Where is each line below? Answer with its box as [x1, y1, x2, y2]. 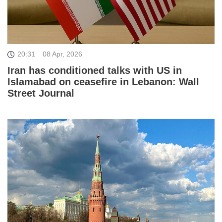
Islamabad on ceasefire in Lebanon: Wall [7, 76, 199, 88]
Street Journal [7, 88, 74, 99]
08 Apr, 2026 [43, 50, 82, 58]
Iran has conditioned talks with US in [7, 65, 182, 76]
